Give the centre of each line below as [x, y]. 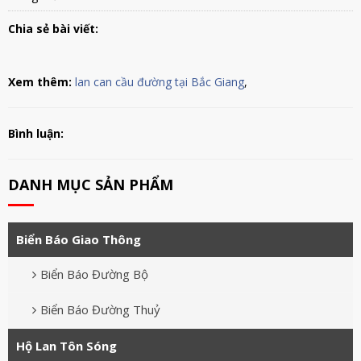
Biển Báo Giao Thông [79, 239]
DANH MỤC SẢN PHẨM [91, 184]
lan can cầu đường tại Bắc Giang [160, 81]
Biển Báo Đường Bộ [94, 274]
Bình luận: [36, 133]
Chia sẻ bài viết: [55, 28]
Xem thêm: [40, 81]
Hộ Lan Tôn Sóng [66, 345]
